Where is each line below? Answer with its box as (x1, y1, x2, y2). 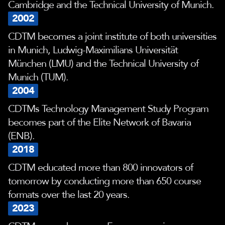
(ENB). (8, 129, 35, 143)
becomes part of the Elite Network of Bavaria (8, 116, 191, 129)
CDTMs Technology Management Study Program (8, 102, 208, 116)
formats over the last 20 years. (8, 188, 130, 201)
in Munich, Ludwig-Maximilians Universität (8, 43, 178, 57)
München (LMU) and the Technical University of (8, 57, 198, 70)
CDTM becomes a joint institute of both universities (8, 30, 216, 43)
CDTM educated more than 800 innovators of (8, 161, 193, 174)
